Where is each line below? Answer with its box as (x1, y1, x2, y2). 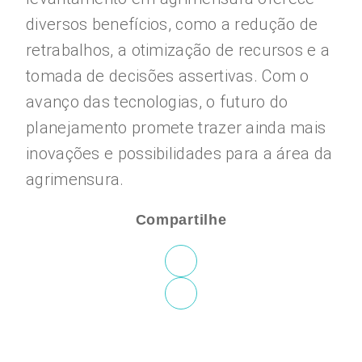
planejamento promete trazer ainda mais (26, 118, 326, 137)
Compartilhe (135, 212, 227, 228)
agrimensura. (26, 170, 124, 189)
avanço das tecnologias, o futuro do (26, 92, 288, 112)
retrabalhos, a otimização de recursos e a (26, 40, 330, 60)
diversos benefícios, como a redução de (26, 15, 318, 34)
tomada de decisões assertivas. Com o (26, 66, 309, 86)
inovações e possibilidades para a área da (26, 144, 333, 163)
